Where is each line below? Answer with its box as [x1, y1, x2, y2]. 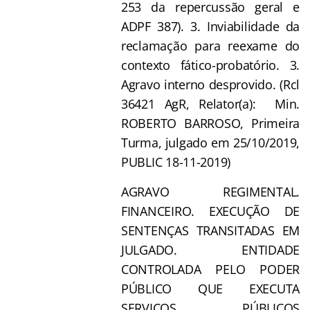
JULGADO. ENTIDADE [121, 241, 300, 258]
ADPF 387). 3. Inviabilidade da [121, 17, 300, 35]
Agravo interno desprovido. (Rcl [121, 75, 300, 93]
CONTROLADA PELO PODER [121, 260, 300, 277]
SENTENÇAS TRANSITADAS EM [121, 221, 300, 239]
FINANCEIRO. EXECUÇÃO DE [121, 202, 300, 219]
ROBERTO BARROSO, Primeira [121, 114, 300, 131]
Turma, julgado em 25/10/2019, [121, 134, 300, 151]
